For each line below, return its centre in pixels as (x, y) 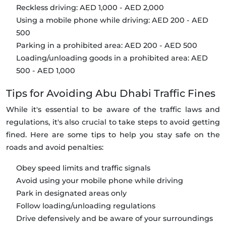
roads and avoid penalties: (55, 148)
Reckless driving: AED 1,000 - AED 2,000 (90, 8)
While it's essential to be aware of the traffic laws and (113, 110)
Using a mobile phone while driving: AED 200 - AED (112, 20)
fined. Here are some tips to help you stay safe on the (113, 135)
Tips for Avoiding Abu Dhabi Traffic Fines (111, 94)
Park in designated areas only (71, 193)
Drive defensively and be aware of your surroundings (115, 219)
